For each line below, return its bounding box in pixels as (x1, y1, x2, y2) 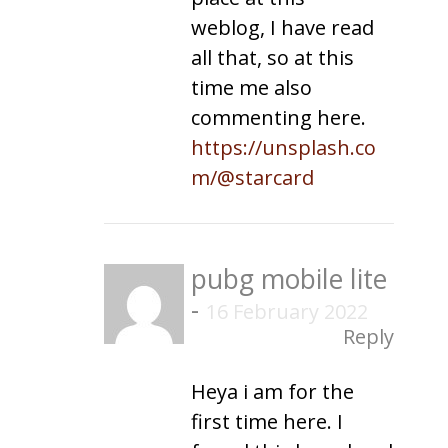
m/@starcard (191, 163, 314, 191)
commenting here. (191, 103, 366, 131)
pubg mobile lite (191, 260, 387, 297)
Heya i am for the (191, 377, 354, 405)
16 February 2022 (206, 297, 368, 325)
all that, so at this (191, 43, 354, 71)
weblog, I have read (191, 13, 374, 41)
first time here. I (191, 407, 343, 435)
